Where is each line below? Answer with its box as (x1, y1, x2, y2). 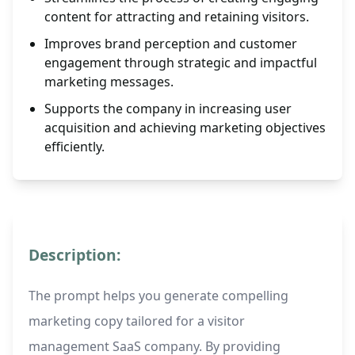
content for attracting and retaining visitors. (44, 8, 309, 26)
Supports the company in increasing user (44, 100, 292, 118)
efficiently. (44, 138, 105, 156)
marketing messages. (44, 73, 174, 91)
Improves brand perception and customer (44, 35, 297, 53)
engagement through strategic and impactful (44, 54, 317, 72)
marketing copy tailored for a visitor (29, 312, 245, 330)
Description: (29, 244, 120, 266)
